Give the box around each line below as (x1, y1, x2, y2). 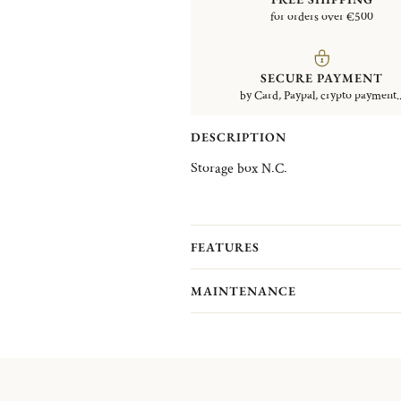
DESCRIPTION (190, 129, 286, 145)
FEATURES (190, 239, 260, 255)
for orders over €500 (270, 9, 374, 25)
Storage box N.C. (190, 159, 287, 178)
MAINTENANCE (190, 283, 296, 299)
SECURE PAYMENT (260, 70, 384, 86)
